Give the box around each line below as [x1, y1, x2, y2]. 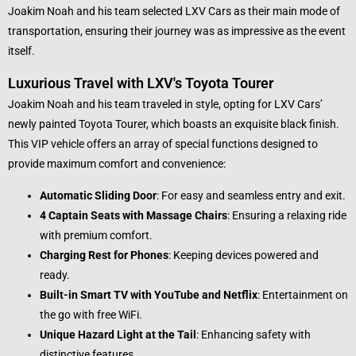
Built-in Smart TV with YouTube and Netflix [40, 288, 257, 301]
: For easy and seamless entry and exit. [157, 188, 346, 202]
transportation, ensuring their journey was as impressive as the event [8, 25, 346, 37]
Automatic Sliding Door [40, 188, 157, 202]
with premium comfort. [40, 228, 153, 242]
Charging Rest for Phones [40, 248, 168, 261]
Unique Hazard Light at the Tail [40, 327, 196, 341]
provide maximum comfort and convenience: [8, 157, 226, 171]
